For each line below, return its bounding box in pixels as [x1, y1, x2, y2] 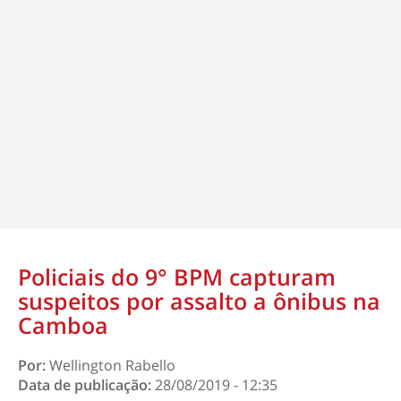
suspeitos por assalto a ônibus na [18, 286, 380, 316]
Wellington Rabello [49, 355, 175, 375]
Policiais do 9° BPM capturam [18, 261, 336, 292]
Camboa [18, 310, 108, 340]
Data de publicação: [18, 375, 155, 395]
